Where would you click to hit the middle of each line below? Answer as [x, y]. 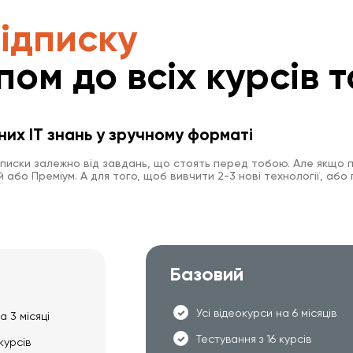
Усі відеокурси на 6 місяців [267, 312]
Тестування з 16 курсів [254, 338]
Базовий [207, 274]
